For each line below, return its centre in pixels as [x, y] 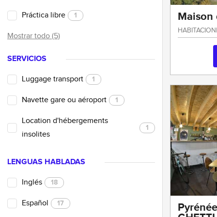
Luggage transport [53, 79]
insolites [36, 134]
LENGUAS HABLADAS [46, 162]
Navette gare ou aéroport [64, 100]
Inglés [32, 182]
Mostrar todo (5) [34, 36]
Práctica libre [44, 15]
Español [35, 203]
